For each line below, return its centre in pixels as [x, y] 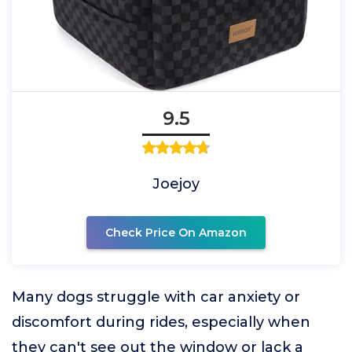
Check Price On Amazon [176, 233]
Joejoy [176, 184]
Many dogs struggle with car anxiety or [156, 297]
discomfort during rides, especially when [161, 322]
